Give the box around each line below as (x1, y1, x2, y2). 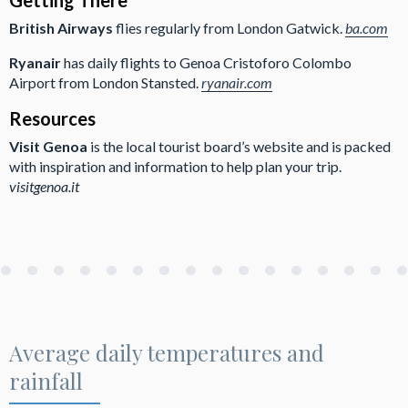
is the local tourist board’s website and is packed (90, 137, 391, 155)
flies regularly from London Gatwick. (116, 18, 345, 36)
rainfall (9, 365, 83, 395)
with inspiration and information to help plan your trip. (9, 157, 342, 175)
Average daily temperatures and (9, 337, 324, 367)
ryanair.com (201, 73, 272, 91)
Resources (9, 107, 96, 129)
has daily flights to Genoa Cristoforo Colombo (64, 53, 352, 71)
